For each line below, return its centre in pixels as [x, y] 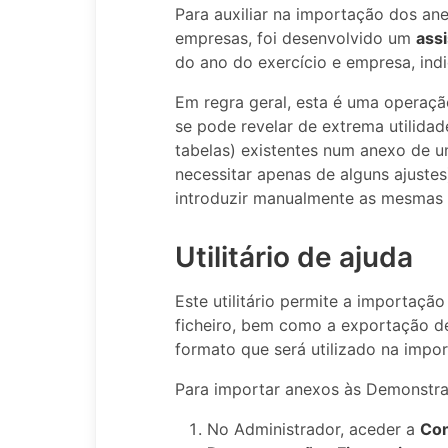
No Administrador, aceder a [313, 428]
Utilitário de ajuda [294, 256]
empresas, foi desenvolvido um [295, 38]
